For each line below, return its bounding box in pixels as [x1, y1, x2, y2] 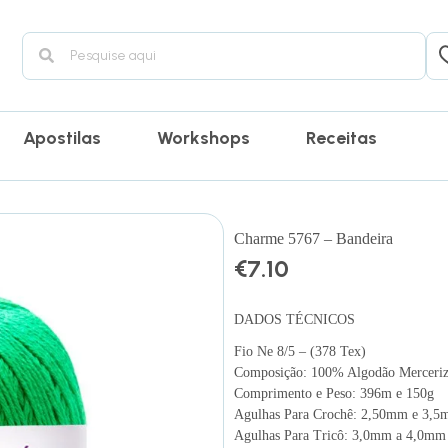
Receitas [306, 127, 378, 149]
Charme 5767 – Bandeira [234, 230, 393, 248]
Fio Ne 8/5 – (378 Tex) [234, 343, 366, 359]
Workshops [157, 127, 251, 149]
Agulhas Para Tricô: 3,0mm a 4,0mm [234, 427, 446, 443]
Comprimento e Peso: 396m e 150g [234, 385, 434, 401]
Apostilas [23, 127, 102, 149]
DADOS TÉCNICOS [234, 311, 355, 327]
